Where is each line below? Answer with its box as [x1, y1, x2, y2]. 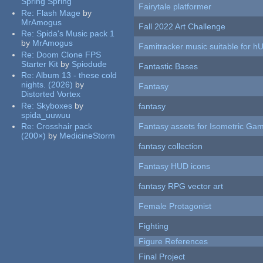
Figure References [139, 237, 208, 247]
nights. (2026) [21, 80, 73, 90]
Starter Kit [21, 59, 59, 69]
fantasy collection [139, 141, 203, 151]
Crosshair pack [36, 122, 93, 131]
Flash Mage [36, 8, 81, 18]
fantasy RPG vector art [139, 181, 224, 191]
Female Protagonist [139, 201, 212, 211]
